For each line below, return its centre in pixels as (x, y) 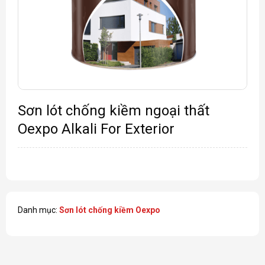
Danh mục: (38, 210)
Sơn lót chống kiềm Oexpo (109, 210)
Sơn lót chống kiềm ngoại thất (113, 110)
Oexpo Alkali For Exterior (96, 129)
